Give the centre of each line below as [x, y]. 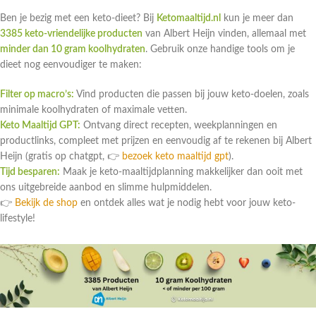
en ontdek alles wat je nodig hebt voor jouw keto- [187, 203]
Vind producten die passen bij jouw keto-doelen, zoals [192, 95]
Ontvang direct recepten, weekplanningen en [179, 126]
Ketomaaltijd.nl [189, 19]
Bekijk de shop [46, 203]
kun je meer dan [257, 19]
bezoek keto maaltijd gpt [175, 157]
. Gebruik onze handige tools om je [220, 50]
